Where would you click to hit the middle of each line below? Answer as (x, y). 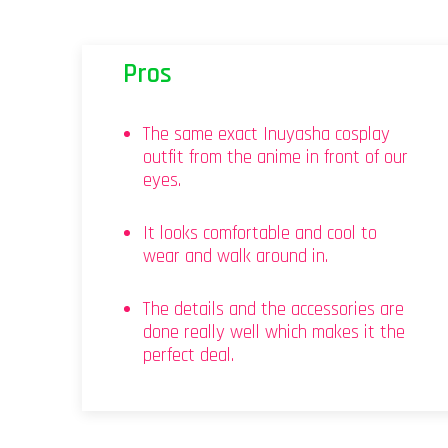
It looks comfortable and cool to (260, 234)
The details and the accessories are (273, 310)
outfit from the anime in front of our (275, 158)
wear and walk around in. (235, 257)
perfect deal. (188, 356)
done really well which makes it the (274, 333)
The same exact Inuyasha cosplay (266, 135)
